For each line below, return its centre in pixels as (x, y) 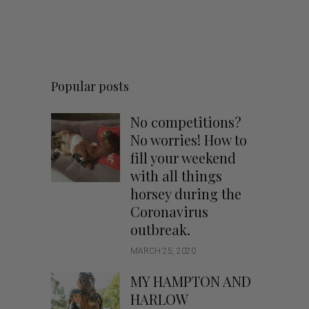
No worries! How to (189, 140)
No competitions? (186, 122)
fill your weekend (183, 158)
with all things (176, 176)
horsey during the (186, 193)
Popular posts (90, 86)
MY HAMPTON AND (191, 281)
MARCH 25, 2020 (163, 251)
